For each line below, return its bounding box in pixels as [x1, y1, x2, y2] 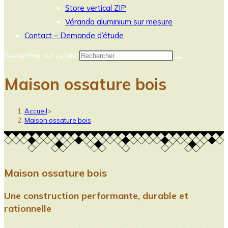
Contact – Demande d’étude [24, 31, 124, 40]
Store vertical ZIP [65, 3, 126, 13]
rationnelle [4, 202, 51, 214]
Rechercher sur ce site [4, 51, 79, 60]
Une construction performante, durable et [4, 189, 188, 202]
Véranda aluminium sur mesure [65, 17, 173, 26]
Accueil [24, 106, 47, 115]
